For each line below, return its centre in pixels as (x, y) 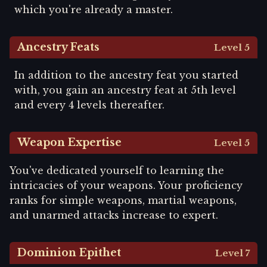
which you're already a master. (94, 10)
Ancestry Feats (59, 47)
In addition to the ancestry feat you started (126, 75)
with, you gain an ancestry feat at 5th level (125, 90)
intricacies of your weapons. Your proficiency (126, 185)
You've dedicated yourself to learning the (117, 170)
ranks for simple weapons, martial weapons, (123, 200)
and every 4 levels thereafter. (89, 105)
